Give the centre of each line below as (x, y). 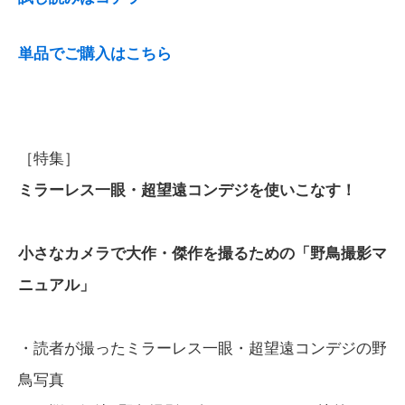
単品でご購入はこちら (95, 52)
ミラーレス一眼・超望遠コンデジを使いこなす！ (187, 190)
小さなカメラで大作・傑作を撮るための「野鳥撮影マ (202, 253)
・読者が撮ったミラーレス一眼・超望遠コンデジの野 (202, 348)
